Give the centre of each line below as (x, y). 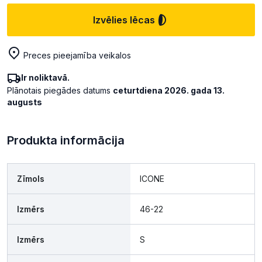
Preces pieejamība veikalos (77, 56)
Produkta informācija (66, 141)
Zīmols (31, 179)
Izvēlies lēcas (124, 20)
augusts (25, 102)
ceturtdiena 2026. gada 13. (169, 91)
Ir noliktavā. (45, 78)
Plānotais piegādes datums (60, 91)
